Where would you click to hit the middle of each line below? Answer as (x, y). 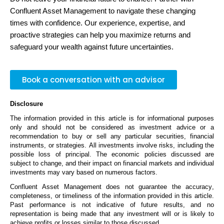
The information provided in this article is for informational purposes (112, 118)
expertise (154, 23)
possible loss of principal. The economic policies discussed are (112, 154)
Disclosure (26, 104)
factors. (145, 172)
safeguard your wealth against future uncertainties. (92, 47)
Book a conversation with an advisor (93, 80)
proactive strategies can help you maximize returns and (100, 35)
